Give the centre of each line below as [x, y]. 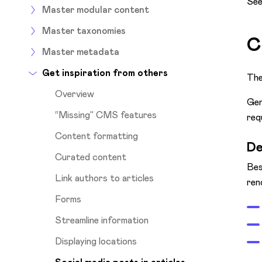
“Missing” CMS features [106, 115]
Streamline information [102, 220]
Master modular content [96, 9]
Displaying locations [96, 241]
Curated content [91, 157]
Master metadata [81, 51]
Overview [75, 94]
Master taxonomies [84, 30]
